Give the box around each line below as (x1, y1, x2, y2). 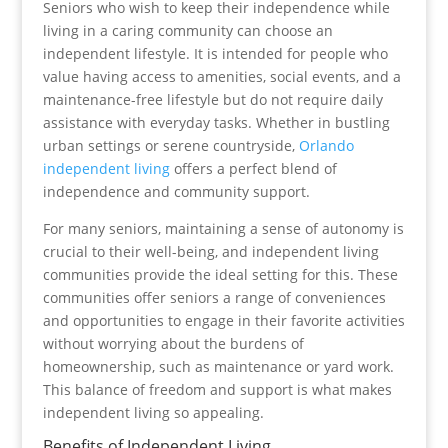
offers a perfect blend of (169, 159, 337, 178)
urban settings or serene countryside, (42, 136, 295, 155)
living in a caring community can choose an (42, 21, 333, 40)
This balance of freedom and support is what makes (42, 380, 392, 399)
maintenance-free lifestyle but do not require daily (42, 90, 383, 109)
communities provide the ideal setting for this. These (42, 265, 398, 284)
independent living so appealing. (42, 403, 264, 422)
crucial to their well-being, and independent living (42, 242, 379, 261)
